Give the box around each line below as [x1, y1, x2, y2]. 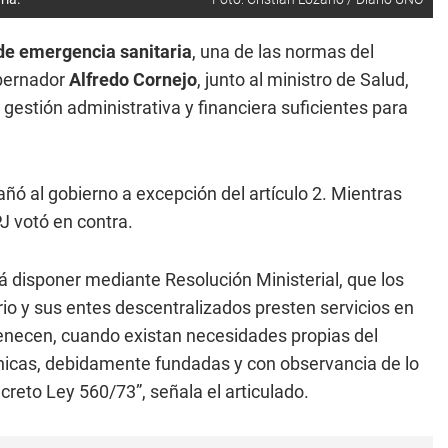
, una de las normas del [192, 41, 374, 62]
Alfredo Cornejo [65, 69, 197, 90]
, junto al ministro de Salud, [197, 69, 409, 90]
